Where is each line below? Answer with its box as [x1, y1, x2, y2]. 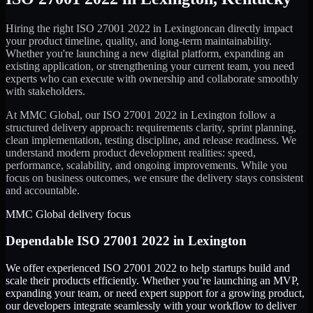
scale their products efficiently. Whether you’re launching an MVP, [6, 275, 299, 287]
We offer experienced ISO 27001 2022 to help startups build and [6, 262, 290, 275]
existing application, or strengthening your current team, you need [6, 59, 294, 72]
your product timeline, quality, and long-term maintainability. [6, 34, 272, 47]
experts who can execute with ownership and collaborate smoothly [6, 72, 298, 85]
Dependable [6, 233, 77, 249]
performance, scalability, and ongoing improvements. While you [6, 159, 287, 171]
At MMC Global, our [6, 108, 103, 121]
